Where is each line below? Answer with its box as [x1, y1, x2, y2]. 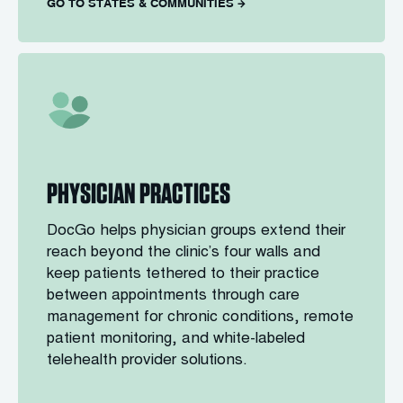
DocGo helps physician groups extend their [47, 224, 345, 239]
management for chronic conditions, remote [47, 310, 354, 326]
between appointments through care [47, 289, 300, 304]
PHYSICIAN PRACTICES [47, 175, 230, 210]
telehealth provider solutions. [47, 354, 247, 369]
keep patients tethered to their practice [47, 267, 319, 282]
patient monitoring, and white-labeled [47, 332, 305, 347]
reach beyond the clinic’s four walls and [47, 246, 320, 261]
